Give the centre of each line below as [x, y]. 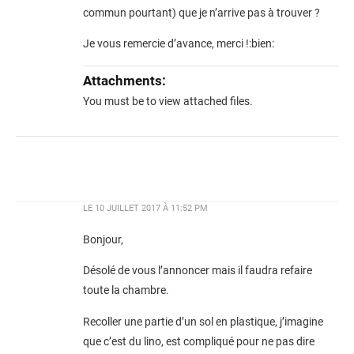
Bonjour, [103, 239]
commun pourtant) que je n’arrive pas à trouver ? [201, 13]
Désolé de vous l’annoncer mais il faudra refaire [198, 271]
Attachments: [124, 80]
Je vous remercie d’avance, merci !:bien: [179, 44]
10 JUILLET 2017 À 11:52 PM [151, 208]
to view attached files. [200, 101]
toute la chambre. [126, 291]
